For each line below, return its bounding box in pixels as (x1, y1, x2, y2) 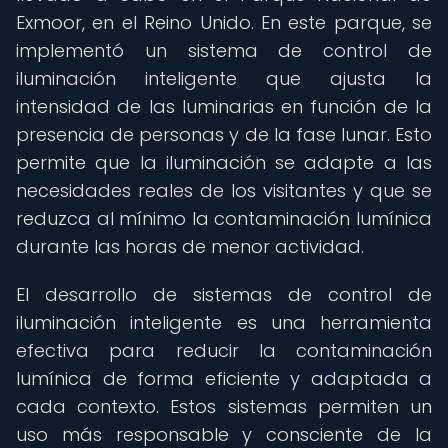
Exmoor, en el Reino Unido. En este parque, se (16, 10, 432, 35)
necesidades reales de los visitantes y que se (16, 178, 432, 203)
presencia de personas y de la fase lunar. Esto (16, 122, 432, 147)
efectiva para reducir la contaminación (16, 338, 432, 363)
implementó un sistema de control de (16, 38, 432, 63)
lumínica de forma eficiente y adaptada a (16, 366, 432, 391)
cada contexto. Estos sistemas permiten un (16, 394, 432, 419)
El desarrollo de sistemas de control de (16, 282, 432, 307)
